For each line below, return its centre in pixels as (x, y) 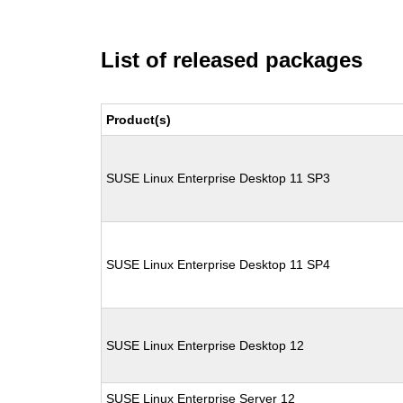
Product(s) (139, 120)
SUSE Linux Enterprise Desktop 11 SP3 (219, 178)
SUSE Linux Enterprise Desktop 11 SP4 (219, 264)
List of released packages (232, 60)
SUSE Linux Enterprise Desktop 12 (206, 345)
